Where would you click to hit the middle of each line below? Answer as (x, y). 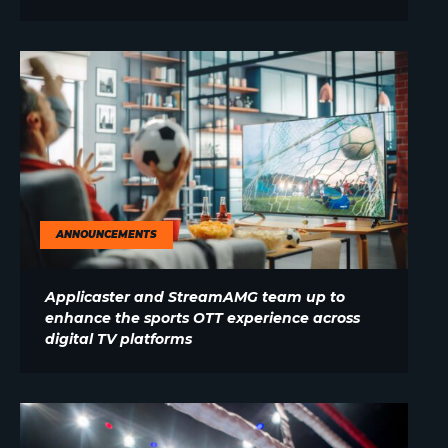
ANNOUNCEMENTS (106, 234)
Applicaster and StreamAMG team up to (195, 296)
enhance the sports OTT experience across (202, 317)
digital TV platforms (118, 338)
